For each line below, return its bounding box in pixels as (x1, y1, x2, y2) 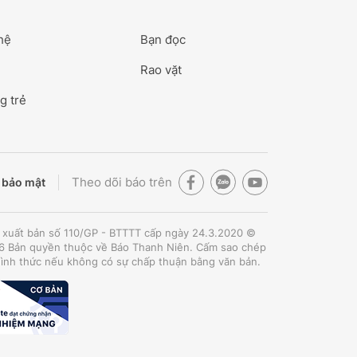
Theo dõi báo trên (72, 174, 172, 190)
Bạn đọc (140, 31, 186, 47)
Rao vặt (140, 61, 182, 77)
